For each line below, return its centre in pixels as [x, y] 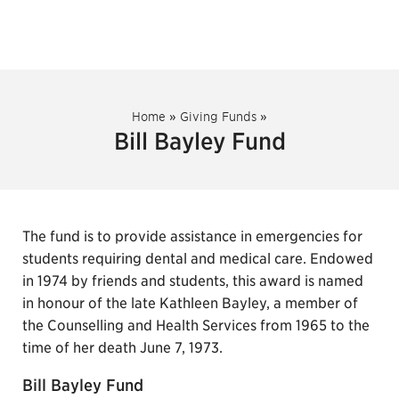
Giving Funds [218, 117]
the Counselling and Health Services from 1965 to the [196, 326]
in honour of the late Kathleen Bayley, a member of [190, 303]
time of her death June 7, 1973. [122, 348]
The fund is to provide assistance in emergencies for [192, 236]
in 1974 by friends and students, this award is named [193, 281]
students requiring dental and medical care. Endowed [198, 259]
